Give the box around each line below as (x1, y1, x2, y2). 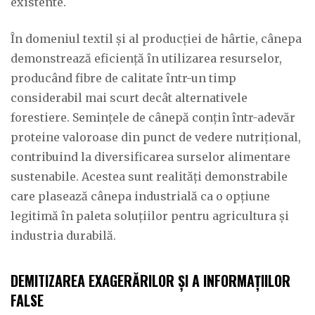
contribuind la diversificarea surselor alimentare (11, 150, 290, 164)
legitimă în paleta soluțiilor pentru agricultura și (11, 209, 289, 223)
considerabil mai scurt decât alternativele (11, 91, 247, 105)
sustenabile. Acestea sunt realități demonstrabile (11, 169, 288, 184)
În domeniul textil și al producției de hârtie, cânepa (11, 32, 302, 46)
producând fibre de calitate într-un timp (11, 71, 236, 85)
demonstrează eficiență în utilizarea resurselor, (11, 51, 282, 65)
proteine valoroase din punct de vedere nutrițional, (11, 130, 301, 144)
